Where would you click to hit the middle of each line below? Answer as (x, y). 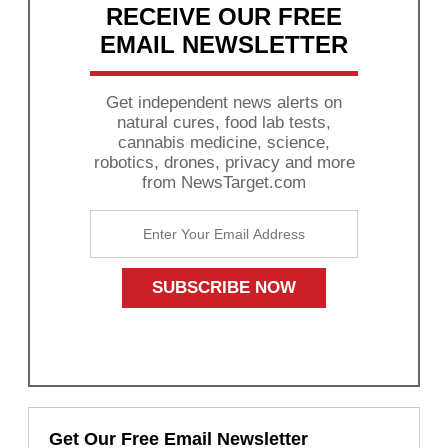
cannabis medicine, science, (224, 142)
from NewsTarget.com (224, 182)
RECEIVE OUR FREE (224, 16)
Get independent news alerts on (224, 102)
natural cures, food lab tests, (224, 122)
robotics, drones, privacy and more (224, 162)
